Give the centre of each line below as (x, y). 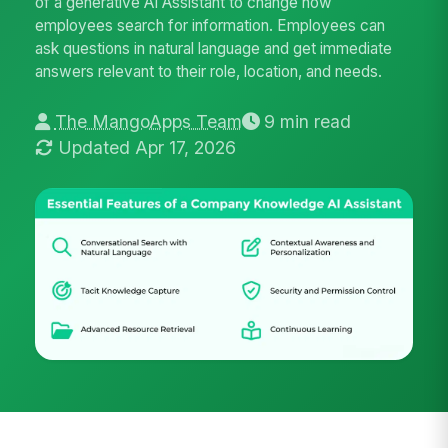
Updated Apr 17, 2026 (146, 148)
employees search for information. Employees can (210, 26)
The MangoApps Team (148, 122)
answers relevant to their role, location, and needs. (209, 72)
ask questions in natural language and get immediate (214, 49)
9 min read (307, 122)
